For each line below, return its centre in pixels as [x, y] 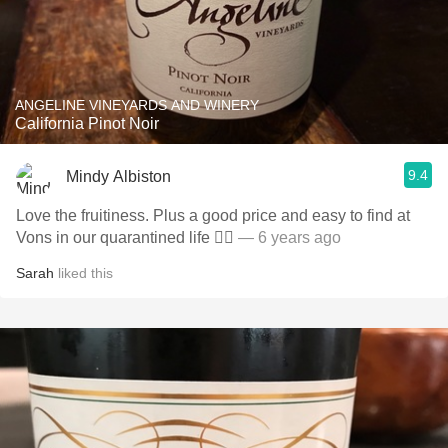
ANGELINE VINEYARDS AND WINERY [231, 105]
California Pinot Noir [87, 123]
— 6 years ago [289, 237]
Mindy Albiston [118, 176]
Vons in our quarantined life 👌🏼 [127, 237]
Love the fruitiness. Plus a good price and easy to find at [213, 215]
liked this [83, 273]
